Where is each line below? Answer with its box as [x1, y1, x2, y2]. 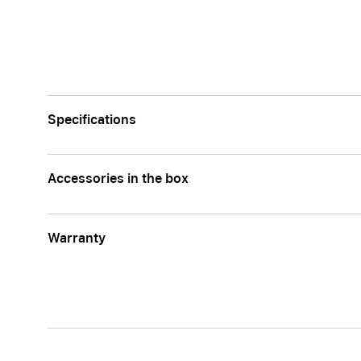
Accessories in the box [48, 171, 189, 186]
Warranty [48, 230, 106, 246]
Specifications [48, 112, 136, 127]
